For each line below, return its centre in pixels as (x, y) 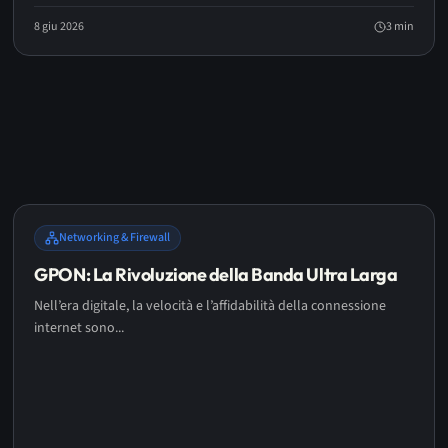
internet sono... (79, 328)
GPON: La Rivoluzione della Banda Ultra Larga (216, 274)
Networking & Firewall (115, 237)
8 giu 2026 (59, 26)
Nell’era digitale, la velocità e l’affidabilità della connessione (210, 306)
